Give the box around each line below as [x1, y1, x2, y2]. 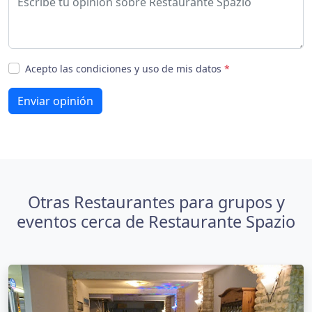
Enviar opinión [17, 93, 93, 109]
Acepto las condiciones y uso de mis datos [25, 62, 224, 75]
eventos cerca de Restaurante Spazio [17, 210, 295, 233]
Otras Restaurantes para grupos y [27, 191, 285, 213]
